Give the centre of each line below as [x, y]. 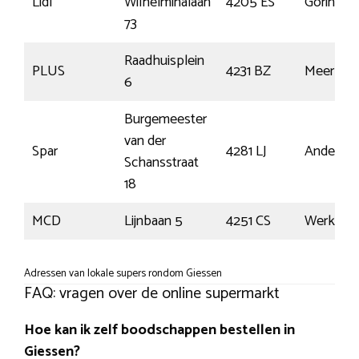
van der [145, 141]
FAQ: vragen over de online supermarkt [152, 293]
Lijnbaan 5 [153, 221]
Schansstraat [161, 162]
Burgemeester [165, 119]
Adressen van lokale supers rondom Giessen [123, 273]
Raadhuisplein [164, 61]
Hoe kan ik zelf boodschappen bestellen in [159, 330]
